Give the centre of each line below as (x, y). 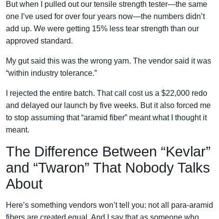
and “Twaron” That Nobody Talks (108, 168)
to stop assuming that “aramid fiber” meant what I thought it (106, 118)
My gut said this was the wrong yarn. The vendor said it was (109, 61)
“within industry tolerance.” (51, 73)
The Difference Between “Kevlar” (108, 152)
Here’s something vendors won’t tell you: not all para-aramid (109, 205)
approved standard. (39, 41)
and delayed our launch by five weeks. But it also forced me (108, 105)
